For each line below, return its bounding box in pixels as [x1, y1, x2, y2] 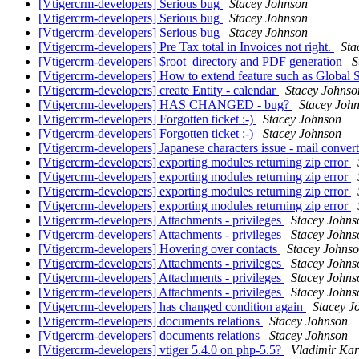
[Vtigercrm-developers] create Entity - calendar [38, 83, 279, 98]
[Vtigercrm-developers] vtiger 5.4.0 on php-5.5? [38, 343, 284, 357]
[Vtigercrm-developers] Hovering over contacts [38, 242, 280, 256]
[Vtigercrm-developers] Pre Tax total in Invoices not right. [38, 40, 334, 54]
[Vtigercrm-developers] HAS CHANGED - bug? [38, 98, 292, 112]
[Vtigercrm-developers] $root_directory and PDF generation [38, 54, 345, 69]
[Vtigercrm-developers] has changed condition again [38, 300, 306, 314]
